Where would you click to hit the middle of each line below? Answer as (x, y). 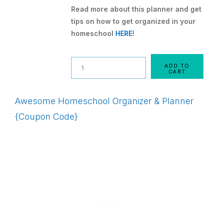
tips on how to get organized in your (134, 21)
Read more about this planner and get (136, 9)
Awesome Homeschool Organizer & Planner (104, 101)
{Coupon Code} (46, 116)
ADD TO (177, 65)
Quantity (88, 64)
